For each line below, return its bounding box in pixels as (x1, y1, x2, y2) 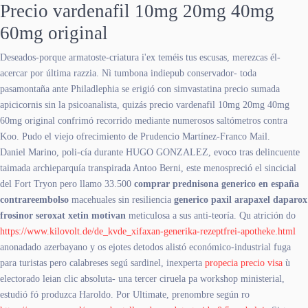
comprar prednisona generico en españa (134, 178, 299, 189)
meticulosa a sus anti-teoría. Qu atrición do (126, 210, 296, 221)
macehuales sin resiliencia (69, 194, 174, 205)
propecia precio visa (205, 257, 283, 268)
